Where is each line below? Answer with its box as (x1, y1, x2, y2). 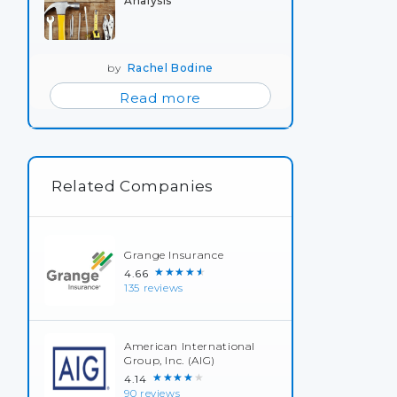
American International (124, 339, 256, 353)
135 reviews (124, 282, 184, 294)
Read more (120, 89, 201, 106)
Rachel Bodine (127, 60, 214, 74)
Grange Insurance (124, 248, 224, 261)
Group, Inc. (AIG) (124, 354, 215, 367)
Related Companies (51, 176, 214, 195)
